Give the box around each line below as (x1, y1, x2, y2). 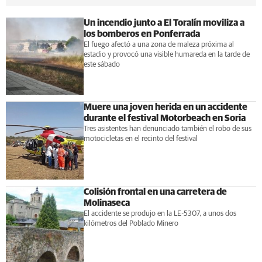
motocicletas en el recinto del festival (83, 135, 198, 143)
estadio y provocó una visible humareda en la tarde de (83, 50, 250, 58)
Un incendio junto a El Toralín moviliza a (83, 18, 244, 27)
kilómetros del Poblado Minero (83, 220, 178, 227)
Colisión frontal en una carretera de (83, 187, 227, 196)
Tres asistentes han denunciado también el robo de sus (83, 125, 251, 133)
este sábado (83, 60, 120, 68)
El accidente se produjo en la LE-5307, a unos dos (83, 210, 236, 218)
